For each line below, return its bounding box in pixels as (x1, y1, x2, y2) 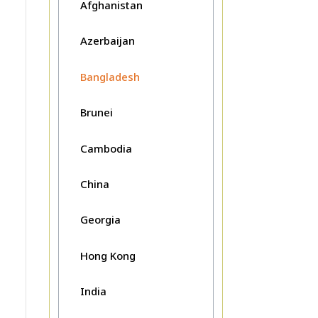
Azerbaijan (79, 33, 135, 48)
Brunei (79, 105, 113, 120)
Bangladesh (79, 69, 140, 84)
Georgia (79, 212, 121, 227)
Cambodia (79, 141, 132, 155)
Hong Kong (79, 248, 136, 263)
